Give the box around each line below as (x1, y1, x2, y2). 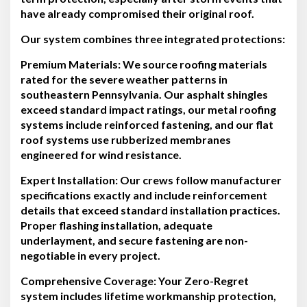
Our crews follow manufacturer (118, 173, 282, 186)
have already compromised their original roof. (21, 6, 254, 20)
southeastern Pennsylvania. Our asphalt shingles (21, 87, 268, 101)
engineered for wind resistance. (21, 147, 182, 161)
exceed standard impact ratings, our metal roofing (21, 102, 276, 116)
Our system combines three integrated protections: (21, 32, 285, 45)
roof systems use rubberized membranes (21, 132, 231, 146)
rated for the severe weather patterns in (21, 72, 228, 86)
